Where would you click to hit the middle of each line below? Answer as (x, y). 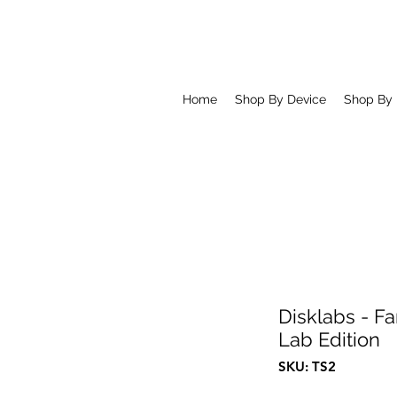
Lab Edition (329, 339)
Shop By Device (280, 99)
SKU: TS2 (307, 366)
